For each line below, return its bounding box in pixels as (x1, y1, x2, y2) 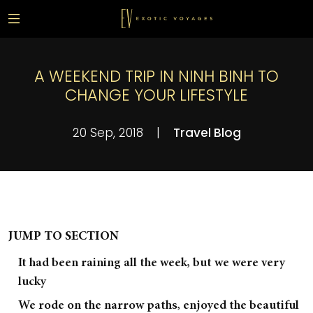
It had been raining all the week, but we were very (18, 257, 285, 270)
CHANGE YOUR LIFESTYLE (65, 84, 248, 106)
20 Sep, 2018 (72, 124, 147, 141)
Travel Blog (173, 124, 241, 141)
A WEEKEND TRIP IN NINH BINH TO (34, 65, 279, 87)
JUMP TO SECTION (8, 231, 119, 243)
